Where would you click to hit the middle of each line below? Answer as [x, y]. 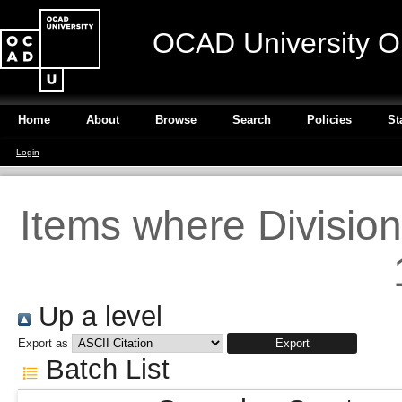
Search [252, 120]
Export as [43, 343]
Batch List [104, 369]
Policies [329, 120]
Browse [176, 120]
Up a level [96, 316]
